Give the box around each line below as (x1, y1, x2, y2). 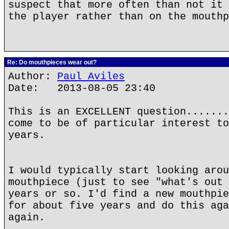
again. (8, 212, 45, 223)
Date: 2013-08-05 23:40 (8, 82, 155, 94)
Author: (8, 71, 57, 82)
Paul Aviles (57, 71, 125, 82)
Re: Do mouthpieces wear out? (6, 59, 97, 66)
